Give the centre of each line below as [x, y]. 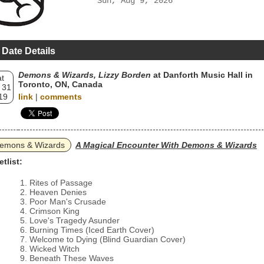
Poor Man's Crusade [68, 202]
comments [61, 97]
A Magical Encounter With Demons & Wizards [166, 145]
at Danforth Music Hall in [202, 75]
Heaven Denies [58, 192]
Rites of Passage [61, 183]
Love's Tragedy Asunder [75, 220]
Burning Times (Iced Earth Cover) [92, 230]
